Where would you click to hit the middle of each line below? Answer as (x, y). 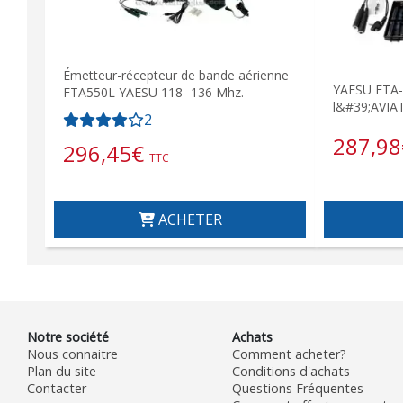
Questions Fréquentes (297, 388)
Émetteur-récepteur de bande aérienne (176, 75)
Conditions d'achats (291, 371)
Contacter (57, 388)
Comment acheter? (289, 354)
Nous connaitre (72, 354)
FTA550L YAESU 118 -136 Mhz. (153, 92)
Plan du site (62, 371)
